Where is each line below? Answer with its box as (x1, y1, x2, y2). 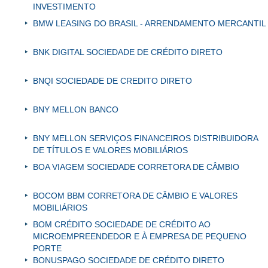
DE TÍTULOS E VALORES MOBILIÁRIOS (33, 145, 188, 156)
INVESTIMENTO (33, 2, 96, 12)
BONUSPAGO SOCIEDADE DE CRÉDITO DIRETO (33, 255, 224, 266)
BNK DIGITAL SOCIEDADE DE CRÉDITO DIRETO (33, 47, 223, 57)
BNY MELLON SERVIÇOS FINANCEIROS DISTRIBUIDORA (33, 133, 258, 144)
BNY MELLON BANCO (33, 105, 118, 115)
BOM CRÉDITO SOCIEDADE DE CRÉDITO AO (33, 220, 211, 230)
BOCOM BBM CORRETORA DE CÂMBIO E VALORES (33, 191, 237, 201)
